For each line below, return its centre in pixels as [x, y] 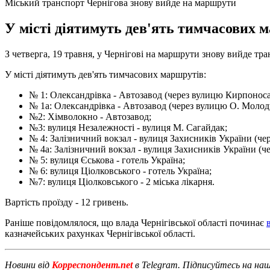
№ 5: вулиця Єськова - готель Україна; [107, 160]
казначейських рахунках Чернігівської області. [100, 233]
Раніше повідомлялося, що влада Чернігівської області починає [136, 222]
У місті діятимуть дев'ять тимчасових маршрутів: [105, 74]
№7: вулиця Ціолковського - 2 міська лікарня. [122, 181]
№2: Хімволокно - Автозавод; [90, 116]
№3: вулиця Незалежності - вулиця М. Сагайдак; [128, 127]
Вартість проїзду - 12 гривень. [67, 202]
